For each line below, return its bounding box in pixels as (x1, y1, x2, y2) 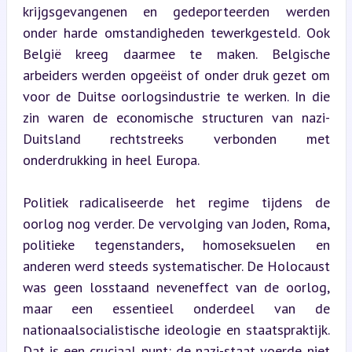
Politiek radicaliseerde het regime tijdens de (22, 192, 330, 211)
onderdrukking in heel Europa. (22, 150, 200, 169)
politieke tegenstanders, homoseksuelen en (22, 235, 330, 254)
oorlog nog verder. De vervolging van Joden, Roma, (22, 214, 330, 233)
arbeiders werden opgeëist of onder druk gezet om (22, 65, 330, 84)
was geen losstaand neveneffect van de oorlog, (22, 277, 330, 296)
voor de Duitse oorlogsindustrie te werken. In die (22, 86, 330, 105)
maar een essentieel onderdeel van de (22, 299, 330, 317)
